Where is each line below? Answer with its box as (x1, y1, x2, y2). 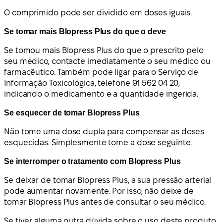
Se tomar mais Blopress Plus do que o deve (4, 27, 166, 36)
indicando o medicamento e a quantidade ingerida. (4, 89, 199, 98)
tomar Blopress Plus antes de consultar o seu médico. (4, 197, 206, 206)
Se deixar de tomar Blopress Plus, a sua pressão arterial (4, 175, 212, 184)
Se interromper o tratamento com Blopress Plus (4, 157, 181, 166)
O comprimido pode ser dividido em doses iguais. (4, 8, 192, 17)
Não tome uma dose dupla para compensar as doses (4, 127, 205, 136)
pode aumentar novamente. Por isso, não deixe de (4, 186, 194, 195)
